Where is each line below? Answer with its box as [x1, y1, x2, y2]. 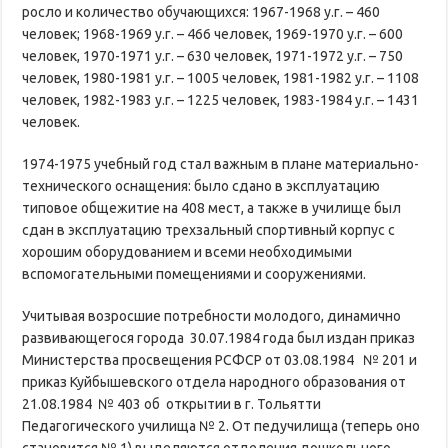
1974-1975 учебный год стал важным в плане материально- [22, 155, 420, 172]
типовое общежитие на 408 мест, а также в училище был [22, 199, 402, 216]
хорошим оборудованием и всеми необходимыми [22, 243, 353, 260]
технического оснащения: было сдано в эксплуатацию [22, 177, 381, 194]
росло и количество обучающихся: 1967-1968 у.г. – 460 [22, 3, 381, 20]
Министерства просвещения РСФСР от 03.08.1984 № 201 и [22, 351, 418, 368]
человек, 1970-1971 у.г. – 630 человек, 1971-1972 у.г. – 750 [22, 47, 404, 64]
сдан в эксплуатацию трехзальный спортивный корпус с [22, 221, 396, 238]
